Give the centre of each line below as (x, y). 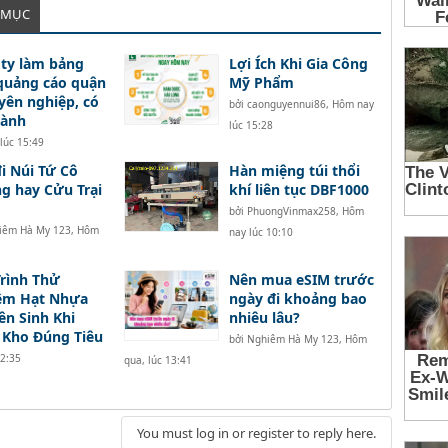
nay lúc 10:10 (260, 232)
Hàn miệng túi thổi (294, 171)
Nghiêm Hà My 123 (292, 339)
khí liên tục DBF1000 (298, 190)
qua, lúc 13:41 (157, 360)
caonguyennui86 (286, 104)
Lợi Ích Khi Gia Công (298, 64)
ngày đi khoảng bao (297, 299)
